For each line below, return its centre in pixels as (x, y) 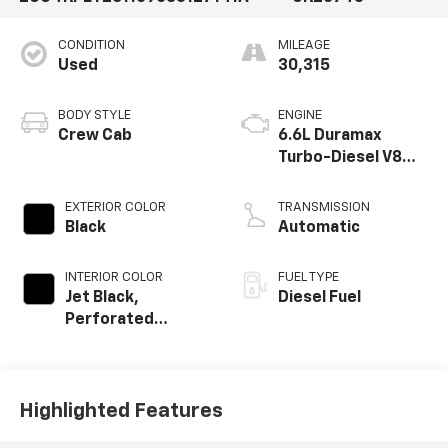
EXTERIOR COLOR (115, 207)
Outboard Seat (121, 385)
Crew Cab (94, 135)
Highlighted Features (120, 411)
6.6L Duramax (330, 135)
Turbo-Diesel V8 (340, 157)
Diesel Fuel (319, 297)
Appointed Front (128, 363)
